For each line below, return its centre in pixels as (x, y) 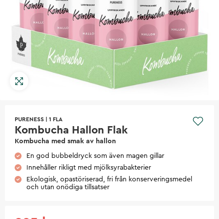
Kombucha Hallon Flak (71, 130)
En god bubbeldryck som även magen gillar (95, 156)
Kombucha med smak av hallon (65, 141)
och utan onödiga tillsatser (68, 187)
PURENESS (29, 119)
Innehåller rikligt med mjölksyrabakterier (89, 167)
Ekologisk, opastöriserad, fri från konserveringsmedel (109, 179)
